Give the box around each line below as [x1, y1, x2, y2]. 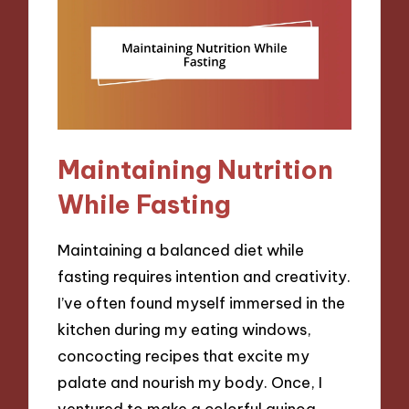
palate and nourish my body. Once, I [58, 372, 323, 392]
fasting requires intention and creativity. [58, 266, 351, 286]
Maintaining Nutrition [58, 152, 334, 185]
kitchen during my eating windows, [58, 319, 312, 339]
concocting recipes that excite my [58, 345, 310, 365]
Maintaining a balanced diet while [58, 239, 305, 259]
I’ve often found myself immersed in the [58, 292, 346, 312]
